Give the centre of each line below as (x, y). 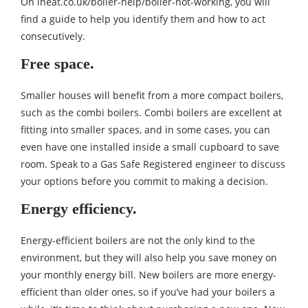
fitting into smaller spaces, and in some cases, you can (145, 130)
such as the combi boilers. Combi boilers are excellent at (151, 113)
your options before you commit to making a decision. (144, 181)
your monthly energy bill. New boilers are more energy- (148, 275)
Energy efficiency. (79, 209)
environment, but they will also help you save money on (149, 258)
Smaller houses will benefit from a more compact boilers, (152, 96)
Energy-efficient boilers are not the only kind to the (138, 241)
